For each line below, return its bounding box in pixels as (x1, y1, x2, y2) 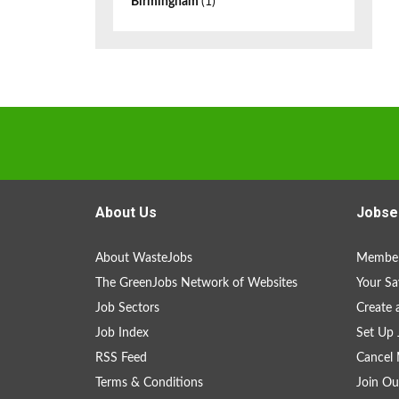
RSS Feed (95, 352, 147, 364)
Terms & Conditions (95, 377, 203, 389)
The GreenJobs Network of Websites (95, 277, 297, 289)
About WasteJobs (95, 252, 192, 265)
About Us (95, 204, 157, 221)
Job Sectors (95, 302, 159, 314)
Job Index (95, 327, 149, 339)
